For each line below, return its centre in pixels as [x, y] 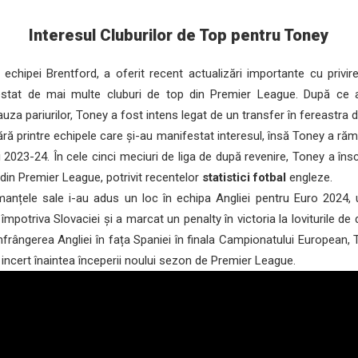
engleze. [310, 177]
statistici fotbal [245, 177]
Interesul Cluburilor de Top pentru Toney [179, 35]
